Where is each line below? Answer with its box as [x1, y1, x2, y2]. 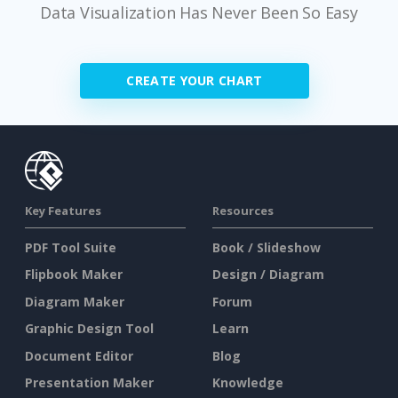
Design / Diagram [212, 266, 324, 283]
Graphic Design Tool [25, 320, 154, 338]
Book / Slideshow [212, 238, 321, 256]
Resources [212, 202, 274, 219]
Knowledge [212, 374, 283, 392]
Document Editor [25, 346, 133, 364]
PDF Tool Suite [25, 238, 116, 256]
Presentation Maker [25, 374, 154, 392]
